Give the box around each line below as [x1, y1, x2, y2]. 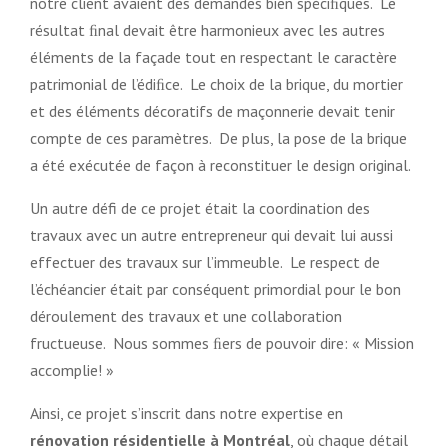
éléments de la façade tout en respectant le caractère [30, 46, 397, 67]
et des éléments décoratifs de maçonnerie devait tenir [30, 100, 395, 121]
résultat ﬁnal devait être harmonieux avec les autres [30, 19, 385, 40]
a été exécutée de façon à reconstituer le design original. [30, 154, 411, 175]
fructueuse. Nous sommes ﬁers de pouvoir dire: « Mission [30, 332, 414, 353]
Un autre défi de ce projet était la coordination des [30, 197, 370, 218]
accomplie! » [30, 359, 114, 380]
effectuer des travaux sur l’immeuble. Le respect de [30, 251, 380, 272]
